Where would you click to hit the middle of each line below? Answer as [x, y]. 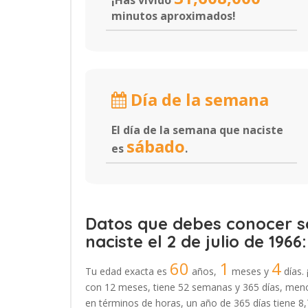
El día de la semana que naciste [197, 130]
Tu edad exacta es [128, 271]
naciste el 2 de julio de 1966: [196, 241]
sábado [156, 146]
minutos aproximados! [174, 16]
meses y [250, 271]
